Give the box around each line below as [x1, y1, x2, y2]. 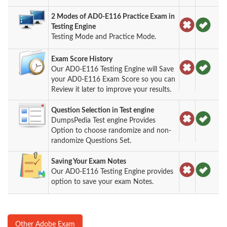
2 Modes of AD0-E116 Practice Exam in [51, 13, 175, 20]
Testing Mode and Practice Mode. [51, 33, 157, 41]
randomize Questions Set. [51, 137, 132, 144]
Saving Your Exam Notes [51, 158, 127, 165]
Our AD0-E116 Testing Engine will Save [51, 65, 174, 73]
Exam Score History [51, 55, 113, 63]
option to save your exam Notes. [51, 178, 154, 185]
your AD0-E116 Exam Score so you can [51, 75, 176, 83]
